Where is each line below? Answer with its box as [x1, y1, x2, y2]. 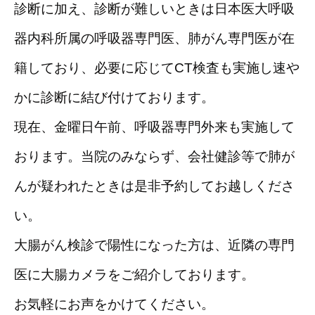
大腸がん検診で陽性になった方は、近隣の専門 [14, 238, 295, 252]
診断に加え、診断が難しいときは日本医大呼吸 [14, 1, 295, 16]
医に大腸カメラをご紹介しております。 [14, 267, 255, 282]
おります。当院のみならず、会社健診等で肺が [14, 149, 295, 164]
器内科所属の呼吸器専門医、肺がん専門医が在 [14, 31, 295, 46]
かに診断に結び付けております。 [14, 90, 214, 105]
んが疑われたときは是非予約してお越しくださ [14, 179, 295, 193]
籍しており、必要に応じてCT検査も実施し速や [14, 60, 300, 75]
